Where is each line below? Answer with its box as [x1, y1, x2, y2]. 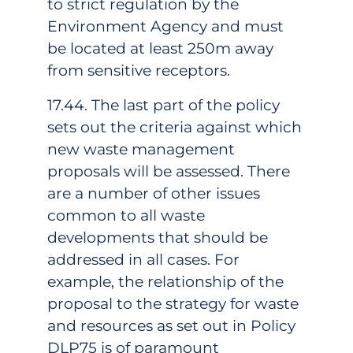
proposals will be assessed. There [47, 162, 290, 180]
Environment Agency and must [47, 17, 284, 35]
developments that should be [47, 228, 268, 247]
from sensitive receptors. [47, 61, 230, 80]
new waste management [47, 139, 235, 158]
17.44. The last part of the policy [47, 95, 280, 114]
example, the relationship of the [47, 272, 284, 291]
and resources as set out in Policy [47, 316, 295, 335]
